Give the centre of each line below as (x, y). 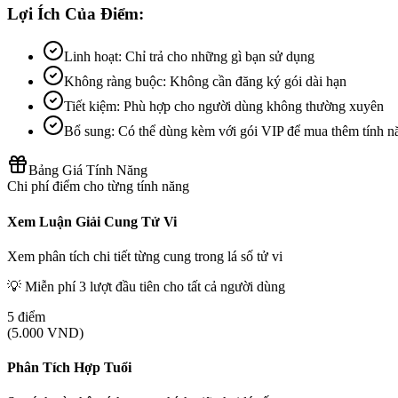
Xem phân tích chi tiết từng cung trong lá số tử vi (145, 256)
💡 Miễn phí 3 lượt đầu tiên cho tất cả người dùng (146, 286)
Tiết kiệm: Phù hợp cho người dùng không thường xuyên (224, 107)
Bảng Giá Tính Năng (88, 171)
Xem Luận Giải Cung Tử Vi (92, 221)
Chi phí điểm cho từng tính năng (98, 187)
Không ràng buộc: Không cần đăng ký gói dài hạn (205, 82)
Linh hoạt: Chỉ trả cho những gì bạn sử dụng (189, 57)
